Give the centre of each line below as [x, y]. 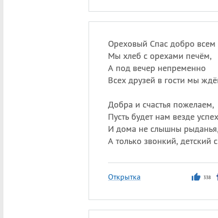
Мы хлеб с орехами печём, [160, 56]
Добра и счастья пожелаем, [161, 104]
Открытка [124, 177]
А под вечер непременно [157, 68]
